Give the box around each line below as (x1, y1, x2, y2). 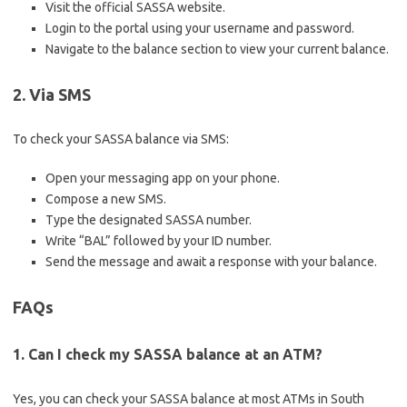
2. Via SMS (13, 85, 91, 104)
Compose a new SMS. (45, 192, 166, 206)
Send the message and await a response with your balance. (45, 254, 377, 269)
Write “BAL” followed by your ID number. (45, 233, 272, 248)
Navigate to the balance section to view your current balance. (45, 42, 389, 56)
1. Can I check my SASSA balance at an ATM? (13, 346, 323, 362)
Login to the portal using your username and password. (45, 21, 354, 35)
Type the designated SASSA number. (45, 213, 252, 227)
